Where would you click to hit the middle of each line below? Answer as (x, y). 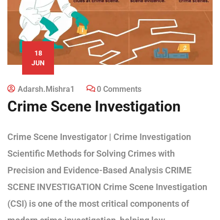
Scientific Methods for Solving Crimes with (91, 154)
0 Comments (119, 89)
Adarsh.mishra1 (46, 89)
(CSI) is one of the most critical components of (98, 204)
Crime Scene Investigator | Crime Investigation (99, 137)
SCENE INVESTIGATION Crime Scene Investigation (107, 187)
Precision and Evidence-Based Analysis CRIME (99, 170)
